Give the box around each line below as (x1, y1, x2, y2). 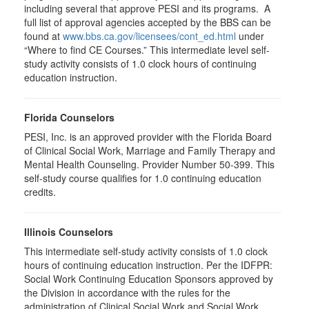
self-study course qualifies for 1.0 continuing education (24, 171, 261, 185)
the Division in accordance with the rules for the (24, 286, 230, 299)
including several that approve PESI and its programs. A (24, 1, 270, 15)
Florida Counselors (24, 110, 114, 124)
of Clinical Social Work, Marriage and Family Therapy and (24, 143, 275, 157)
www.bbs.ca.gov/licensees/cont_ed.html (63, 29, 236, 43)
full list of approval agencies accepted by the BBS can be (24, 15, 271, 29)
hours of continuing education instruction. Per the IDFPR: (24, 258, 272, 272)
